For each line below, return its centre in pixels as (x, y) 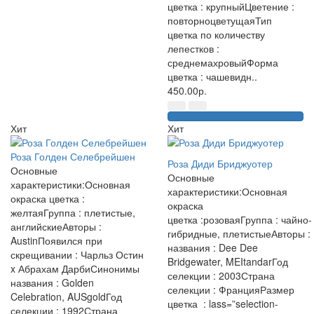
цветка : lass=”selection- (223, 303)
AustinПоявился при (56, 240)
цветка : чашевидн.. (212, 76)
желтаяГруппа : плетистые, (73, 212)
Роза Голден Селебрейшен (73, 156)
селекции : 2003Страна (221, 275)
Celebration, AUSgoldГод (66, 296)
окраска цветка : (48, 198)
